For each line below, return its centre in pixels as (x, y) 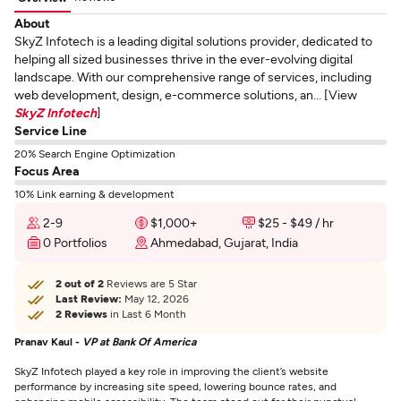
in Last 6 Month (147, 313)
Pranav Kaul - (48, 341)
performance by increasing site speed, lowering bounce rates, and (175, 386)
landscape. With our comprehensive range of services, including (193, 77)
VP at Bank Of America (139, 341)
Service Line (51, 130)
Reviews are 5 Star (150, 283)
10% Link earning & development (94, 193)
